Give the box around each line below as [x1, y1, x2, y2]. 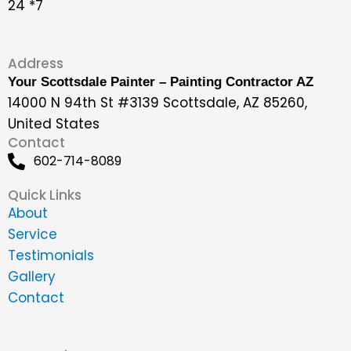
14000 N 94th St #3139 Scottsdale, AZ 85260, [8, 93, 307, 113]
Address [8, 54, 63, 74]
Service [8, 225, 57, 244]
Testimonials [8, 246, 94, 266]
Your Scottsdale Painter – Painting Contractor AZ [8, 74, 313, 90]
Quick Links [8, 186, 81, 205]
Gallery [8, 267, 56, 287]
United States [8, 114, 100, 134]
